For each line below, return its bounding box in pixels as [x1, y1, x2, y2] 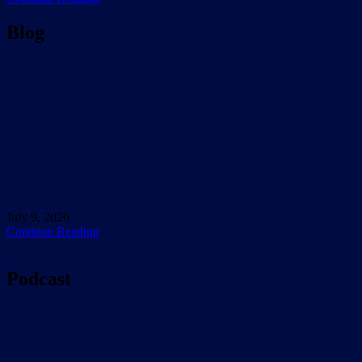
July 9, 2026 [6, 209, 69, 224]
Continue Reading [6, 224, 99, 238]
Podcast [6, 267, 71, 289]
